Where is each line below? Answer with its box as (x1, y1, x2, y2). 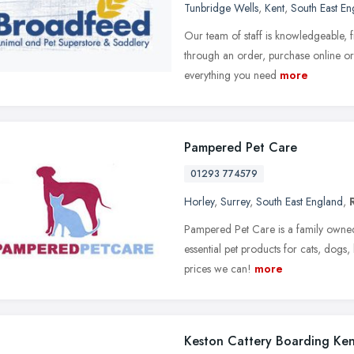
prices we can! (184, 260, 251, 277)
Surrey (220, 193, 250, 209)
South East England (256, 193, 343, 209)
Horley (184, 193, 214, 209)
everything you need (184, 66, 277, 83)
